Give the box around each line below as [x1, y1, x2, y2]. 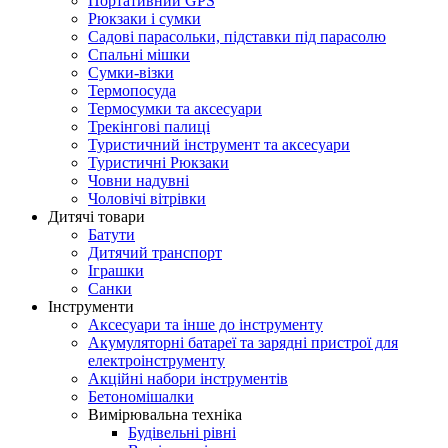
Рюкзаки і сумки [88, 9, 201, 27]
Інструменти [48, 297, 134, 315]
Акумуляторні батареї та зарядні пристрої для [88, 333, 398, 351]
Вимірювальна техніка [88, 405, 242, 423]
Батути [88, 225, 135, 243]
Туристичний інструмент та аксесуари [88, 135, 350, 153]
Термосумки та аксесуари [88, 99, 262, 117]
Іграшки [88, 261, 144, 279]
